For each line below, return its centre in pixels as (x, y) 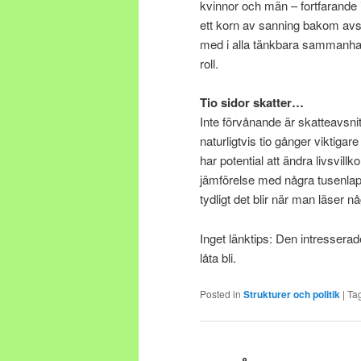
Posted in (220, 293)
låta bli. (218, 257)
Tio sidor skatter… (252, 103)
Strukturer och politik (292, 294)
